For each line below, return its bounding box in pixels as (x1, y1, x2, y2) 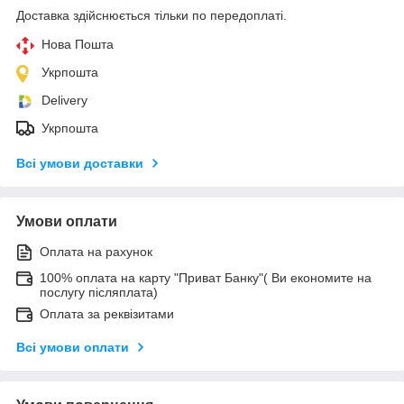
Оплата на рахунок (40, 243, 152, 259)
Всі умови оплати (16, 339, 129, 354)
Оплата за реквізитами (40, 306, 174, 321)
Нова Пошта (41, 36, 114, 51)
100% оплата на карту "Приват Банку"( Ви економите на (40, 270, 372, 285)
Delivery (41, 92, 87, 107)
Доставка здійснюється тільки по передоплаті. (16, 7, 287, 23)
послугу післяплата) (40, 284, 158, 299)
